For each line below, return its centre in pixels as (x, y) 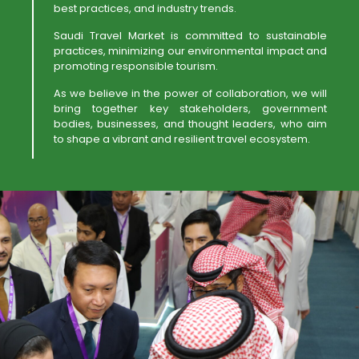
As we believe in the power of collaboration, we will (190, 93)
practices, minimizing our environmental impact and (190, 51)
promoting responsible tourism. (136, 66)
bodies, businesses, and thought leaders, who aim (190, 124)
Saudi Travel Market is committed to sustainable (190, 36)
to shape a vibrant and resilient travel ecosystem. (182, 139)
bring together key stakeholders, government (190, 109)
